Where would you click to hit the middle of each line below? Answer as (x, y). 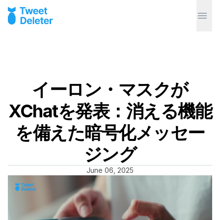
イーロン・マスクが (110, 89)
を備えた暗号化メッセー (110, 133)
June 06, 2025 (110, 170)
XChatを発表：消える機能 (110, 111)
